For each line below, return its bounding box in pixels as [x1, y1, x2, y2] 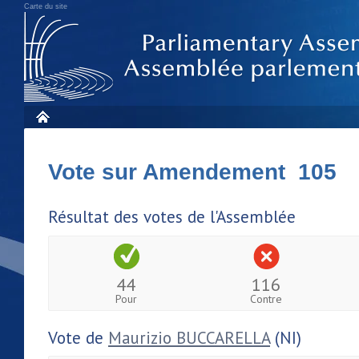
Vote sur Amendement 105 [48, 159, 337, 184]
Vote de [48, 326, 108, 349]
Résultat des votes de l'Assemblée [48, 206, 296, 228]
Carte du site [24, 2, 67, 10]
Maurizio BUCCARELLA [108, 326, 270, 349]
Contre [250, 291, 283, 306]
